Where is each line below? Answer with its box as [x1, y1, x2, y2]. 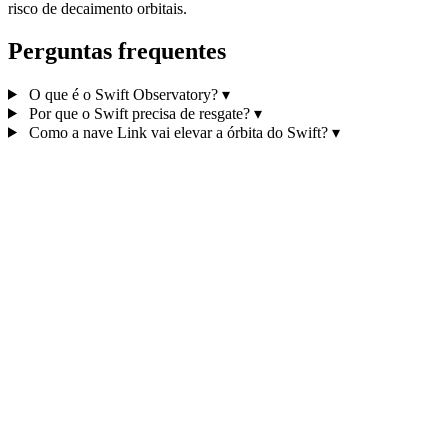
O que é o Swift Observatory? [24, 85, 222, 103]
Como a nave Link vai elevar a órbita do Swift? [24, 123, 332, 141]
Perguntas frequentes [8, 37, 226, 64]
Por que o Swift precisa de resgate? [24, 104, 254, 122]
